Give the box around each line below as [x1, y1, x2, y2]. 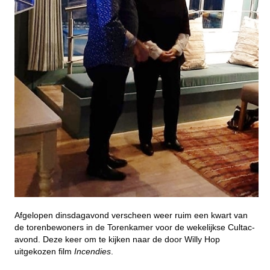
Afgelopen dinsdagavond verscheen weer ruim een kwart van [14, 210, 248, 220]
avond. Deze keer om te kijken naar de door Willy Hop [14, 234, 220, 244]
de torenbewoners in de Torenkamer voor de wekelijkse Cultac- [14, 222, 255, 232]
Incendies [74, 246, 111, 256]
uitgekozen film [14, 246, 74, 256]
